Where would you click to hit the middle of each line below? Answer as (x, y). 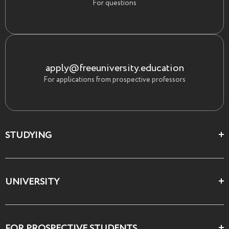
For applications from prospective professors (114, 79)
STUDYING (28, 135)
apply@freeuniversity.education (114, 68)
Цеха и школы (49, 164)
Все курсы (43, 182)
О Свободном (49, 211)
